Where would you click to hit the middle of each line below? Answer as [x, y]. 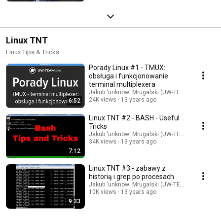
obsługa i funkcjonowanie [129, 76]
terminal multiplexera [122, 84]
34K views [103, 141]
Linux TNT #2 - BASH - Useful [134, 118]
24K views [103, 99]
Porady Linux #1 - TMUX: [127, 67]
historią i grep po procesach [131, 176]
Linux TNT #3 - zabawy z [127, 168]
